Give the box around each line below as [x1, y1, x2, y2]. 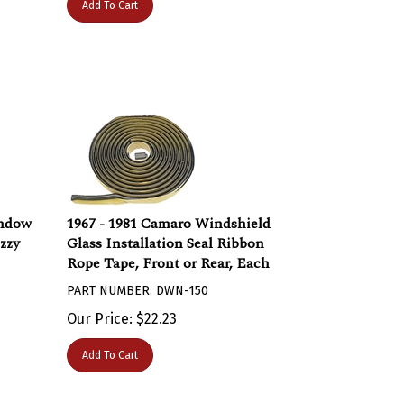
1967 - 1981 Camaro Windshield [67, 204, 271, 225]
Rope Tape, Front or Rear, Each [67, 243, 271, 265]
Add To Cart [82, 340, 139, 353]
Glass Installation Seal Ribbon [67, 224, 265, 245]
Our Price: [67, 301, 133, 318]
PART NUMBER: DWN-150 [67, 274, 209, 289]
